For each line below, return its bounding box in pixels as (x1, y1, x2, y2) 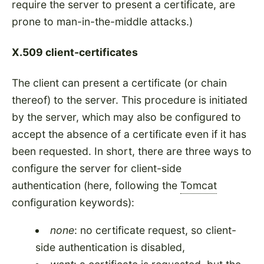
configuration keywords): (12, 196, 134, 209)
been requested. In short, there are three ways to (12, 145, 252, 158)
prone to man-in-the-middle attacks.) (12, 15, 193, 28)
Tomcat (180, 179, 217, 192)
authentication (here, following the (12, 179, 180, 192)
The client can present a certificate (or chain (12, 77, 227, 90)
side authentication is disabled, (35, 241, 185, 254)
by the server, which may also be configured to (12, 111, 241, 124)
